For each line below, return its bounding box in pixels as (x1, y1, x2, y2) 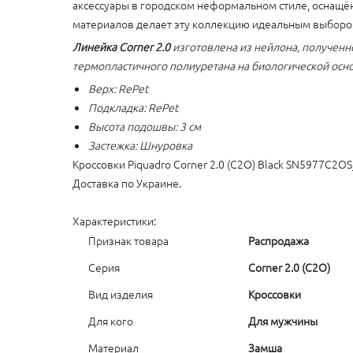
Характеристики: (72, 213, 156, 229)
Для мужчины (248, 313, 318, 329)
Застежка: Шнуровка (88, 137, 192, 153)
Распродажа (248, 232, 309, 248)
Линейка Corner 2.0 (72, 39, 170, 54)
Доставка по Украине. (72, 175, 181, 191)
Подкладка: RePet (88, 99, 178, 115)
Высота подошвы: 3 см (88, 118, 201, 134)
